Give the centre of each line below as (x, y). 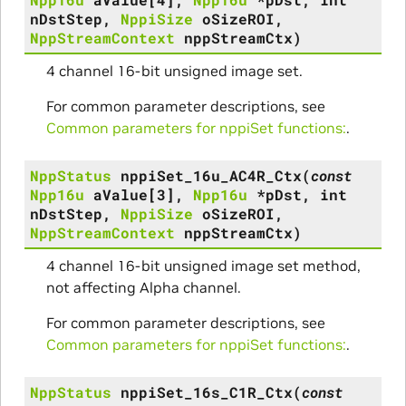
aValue (120, 194)
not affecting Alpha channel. (143, 287)
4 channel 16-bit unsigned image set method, (203, 265)
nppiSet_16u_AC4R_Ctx (211, 175)
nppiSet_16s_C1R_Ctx (206, 391)
